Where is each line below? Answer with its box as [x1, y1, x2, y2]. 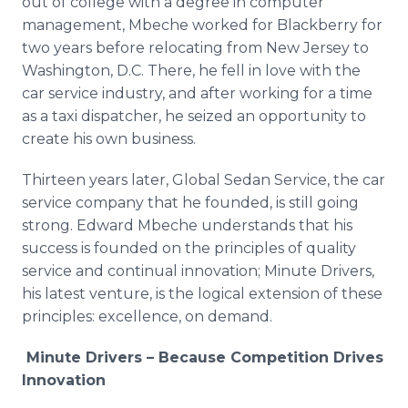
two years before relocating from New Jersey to [22, 39, 369, 56]
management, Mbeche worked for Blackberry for [22, 16, 382, 34]
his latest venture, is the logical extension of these [22, 285, 382, 302]
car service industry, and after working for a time [22, 85, 372, 102]
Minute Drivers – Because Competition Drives [26, 349, 383, 366]
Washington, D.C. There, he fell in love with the [22, 62, 361, 79]
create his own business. [22, 130, 196, 148]
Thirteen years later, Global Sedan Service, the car [22, 171, 385, 189]
